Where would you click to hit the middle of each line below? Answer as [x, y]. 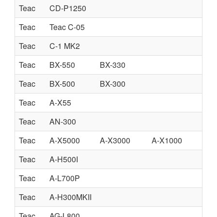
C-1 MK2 [65, 46]
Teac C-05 [67, 27]
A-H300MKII [70, 197]
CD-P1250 [68, 8]
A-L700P [65, 178]
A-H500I [64, 159]
